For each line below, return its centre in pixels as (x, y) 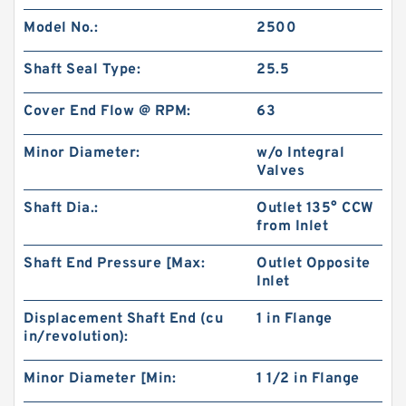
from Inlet (293, 227)
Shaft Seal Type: (82, 70)
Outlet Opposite (314, 264)
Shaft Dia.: (61, 208)
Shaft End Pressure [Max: (114, 264)
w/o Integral (301, 153)
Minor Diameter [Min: (100, 379)
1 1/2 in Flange (308, 379)
